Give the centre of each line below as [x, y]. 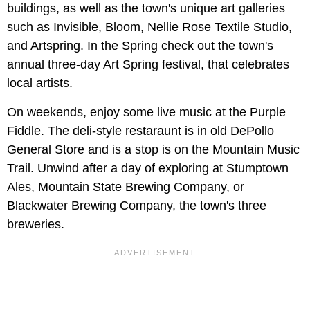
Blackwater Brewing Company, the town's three [137, 206]
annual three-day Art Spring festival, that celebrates [148, 65]
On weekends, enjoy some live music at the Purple [146, 112]
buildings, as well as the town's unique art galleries [146, 9]
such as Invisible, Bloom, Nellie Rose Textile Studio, [149, 27]
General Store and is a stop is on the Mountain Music [153, 150]
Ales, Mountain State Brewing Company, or [126, 187]
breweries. [36, 225]
